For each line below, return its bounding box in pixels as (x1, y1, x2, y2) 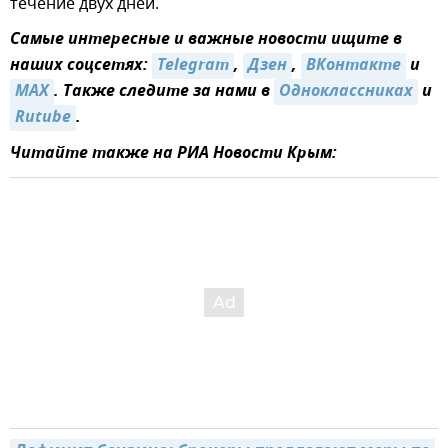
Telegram (157, 52, 229, 79)
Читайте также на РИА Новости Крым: (10, 140, 337, 167)
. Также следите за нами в (54, 78, 274, 105)
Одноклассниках (279, 78, 413, 105)
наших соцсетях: (10, 52, 152, 79)
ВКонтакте (306, 52, 401, 79)
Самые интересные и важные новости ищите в (10, 26, 402, 53)
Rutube (15, 104, 71, 131)
